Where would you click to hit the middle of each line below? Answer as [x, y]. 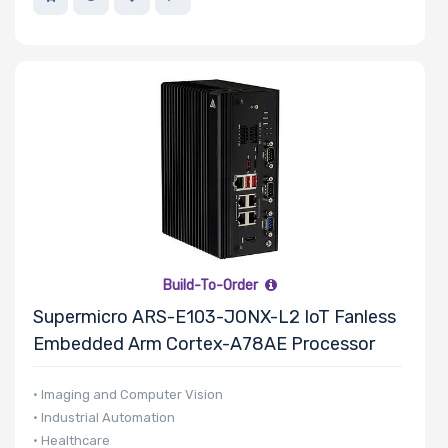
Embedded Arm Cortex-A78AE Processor [204, 343]
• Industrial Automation [104, 417]
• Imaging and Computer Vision [128, 394]
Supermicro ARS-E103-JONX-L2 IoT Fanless [214, 316]
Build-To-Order [211, 285]
